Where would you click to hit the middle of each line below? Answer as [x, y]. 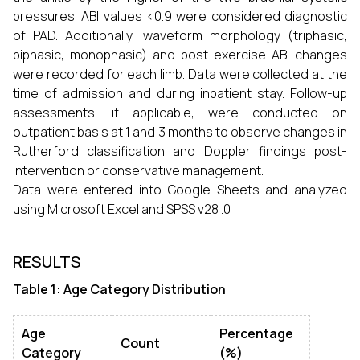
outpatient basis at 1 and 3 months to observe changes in [180, 132]
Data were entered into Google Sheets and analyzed [180, 190]
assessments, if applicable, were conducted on [180, 112]
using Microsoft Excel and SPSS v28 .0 [122, 209]
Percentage [256, 333]
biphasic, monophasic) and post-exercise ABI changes [180, 55]
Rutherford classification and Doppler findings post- [180, 151]
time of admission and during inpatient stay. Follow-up [180, 93]
